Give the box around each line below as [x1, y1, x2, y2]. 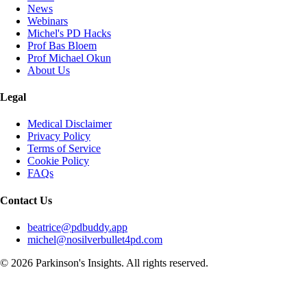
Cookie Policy [27, 155, 89, 167]
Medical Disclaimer [27, 118, 112, 130]
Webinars [27, 14, 68, 27]
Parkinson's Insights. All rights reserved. [33, 256, 208, 269]
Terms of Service [27, 143, 101, 155]
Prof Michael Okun [27, 51, 111, 64]
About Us [27, 64, 70, 76]
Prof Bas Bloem [27, 39, 97, 51]
